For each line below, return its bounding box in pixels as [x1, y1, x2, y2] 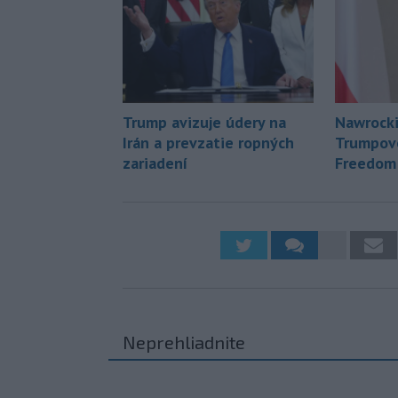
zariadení [123, 152, 187, 173]
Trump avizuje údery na [123, 111, 286, 132]
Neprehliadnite [123, 330, 245, 353]
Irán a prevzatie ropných [123, 131, 294, 153]
